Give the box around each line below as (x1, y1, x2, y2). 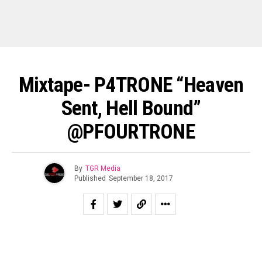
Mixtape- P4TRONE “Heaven (18, 73, 244, 97)
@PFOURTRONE (67, 119, 195, 144)
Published (74, 174, 106, 182)
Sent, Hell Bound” (61, 96, 201, 120)
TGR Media (85, 164, 120, 173)
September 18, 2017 (109, 174, 173, 182)
